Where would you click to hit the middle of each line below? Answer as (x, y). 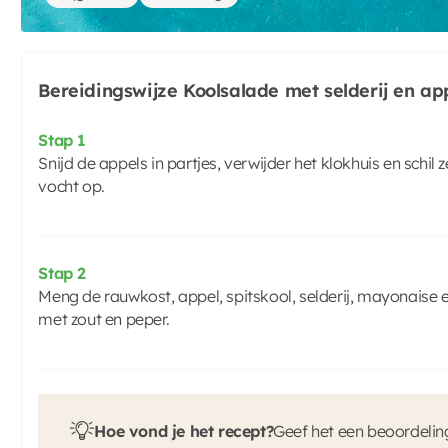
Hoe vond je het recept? (184, 431)
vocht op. (71, 186)
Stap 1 (62, 140)
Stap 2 (62, 273)
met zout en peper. (104, 319)
